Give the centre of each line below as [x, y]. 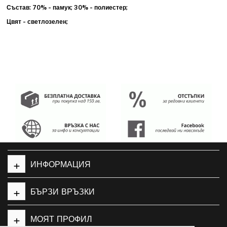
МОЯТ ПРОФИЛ [61, 219]
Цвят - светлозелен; [37, 22]
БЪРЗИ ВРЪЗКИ [63, 192]
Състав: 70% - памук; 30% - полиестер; [67, 7]
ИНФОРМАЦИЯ [61, 165]
